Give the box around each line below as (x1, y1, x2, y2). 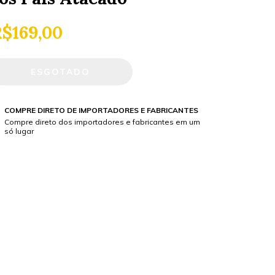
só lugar (4, 126, 34, 136)
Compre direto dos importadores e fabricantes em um (4, 117, 200, 126)
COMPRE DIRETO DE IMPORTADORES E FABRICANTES (4, 106, 198, 115)
